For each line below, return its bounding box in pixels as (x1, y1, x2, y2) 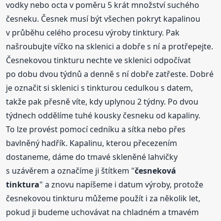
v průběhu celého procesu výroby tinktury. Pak (6, 27, 180, 38)
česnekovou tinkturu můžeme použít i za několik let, (6, 193, 201, 204)
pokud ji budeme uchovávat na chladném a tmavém (6, 207, 199, 218)
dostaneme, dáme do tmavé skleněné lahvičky (6, 151, 178, 163)
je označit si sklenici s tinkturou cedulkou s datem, (6, 82, 193, 94)
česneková (135, 165, 177, 177)
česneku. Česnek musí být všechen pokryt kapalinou (6, 13, 201, 25)
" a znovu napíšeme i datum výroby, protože (39, 179, 204, 190)
